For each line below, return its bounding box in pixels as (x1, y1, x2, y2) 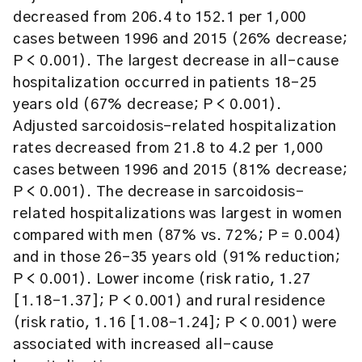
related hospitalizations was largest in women (13, 207, 343, 221)
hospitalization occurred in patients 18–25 (13, 76, 318, 90)
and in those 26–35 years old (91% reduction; (13, 250, 341, 265)
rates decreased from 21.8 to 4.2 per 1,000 (13, 141, 323, 156)
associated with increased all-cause (13, 338, 275, 352)
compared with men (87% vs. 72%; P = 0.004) (13, 229, 342, 243)
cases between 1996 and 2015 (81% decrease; (13, 163, 348, 178)
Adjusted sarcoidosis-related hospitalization (13, 120, 337, 134)
